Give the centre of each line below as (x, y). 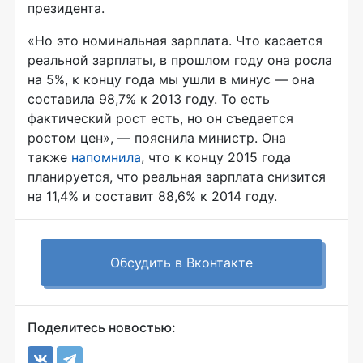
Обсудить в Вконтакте (181, 263)
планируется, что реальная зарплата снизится (177, 177)
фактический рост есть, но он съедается (160, 118)
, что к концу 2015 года (216, 157)
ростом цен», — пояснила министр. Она (157, 138)
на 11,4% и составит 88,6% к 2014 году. (152, 196)
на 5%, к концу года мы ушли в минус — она (171, 79)
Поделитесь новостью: (102, 327)
